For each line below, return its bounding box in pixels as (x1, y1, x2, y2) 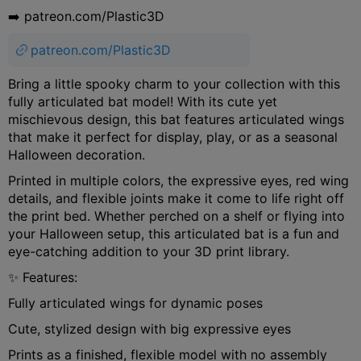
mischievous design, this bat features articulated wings (8, 110, 344, 127)
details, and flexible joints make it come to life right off (8, 189, 344, 206)
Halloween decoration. (8, 146, 145, 163)
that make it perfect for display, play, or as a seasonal (8, 128, 338, 145)
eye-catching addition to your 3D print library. (8, 243, 289, 259)
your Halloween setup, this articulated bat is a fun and (8, 225, 339, 242)
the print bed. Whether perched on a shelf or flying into (8, 207, 345, 224)
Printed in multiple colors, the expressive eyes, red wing (8, 172, 349, 189)
